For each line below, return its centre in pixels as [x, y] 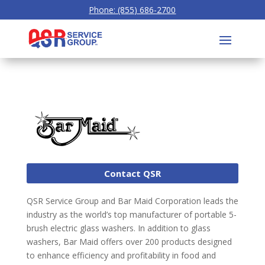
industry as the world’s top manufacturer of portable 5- [131, 215]
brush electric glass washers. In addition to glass [118, 228]
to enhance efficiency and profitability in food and [121, 256]
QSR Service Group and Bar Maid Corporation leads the [132, 201]
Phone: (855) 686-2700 [132, 10]
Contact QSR [132, 173]
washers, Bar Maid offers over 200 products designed [129, 242]
